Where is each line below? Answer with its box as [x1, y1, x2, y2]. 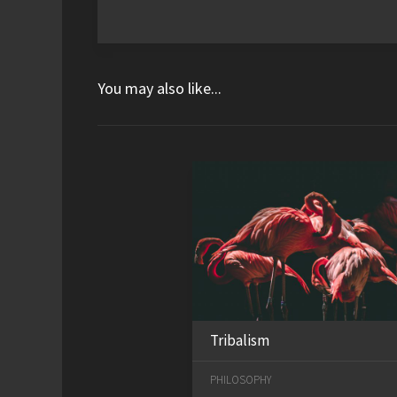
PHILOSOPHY [210, 372, 271, 388]
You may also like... [97, 78, 222, 99]
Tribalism [210, 331, 269, 351]
